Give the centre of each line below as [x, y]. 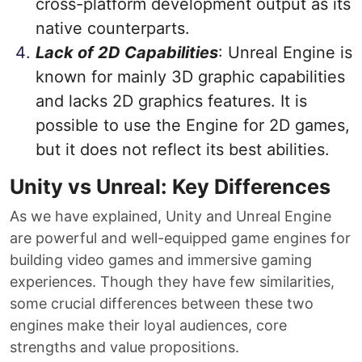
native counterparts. [113, 28]
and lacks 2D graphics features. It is [171, 101]
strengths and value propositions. [124, 347]
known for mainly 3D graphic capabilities [190, 77]
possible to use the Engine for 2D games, [193, 125]
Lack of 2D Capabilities [127, 53]
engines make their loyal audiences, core [148, 325]
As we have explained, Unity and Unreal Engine [170, 216]
